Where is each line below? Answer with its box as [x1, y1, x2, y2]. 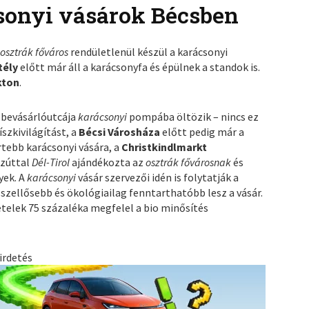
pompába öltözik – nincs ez [129, 110, 259, 124]
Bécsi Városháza [79, 125, 163, 139]
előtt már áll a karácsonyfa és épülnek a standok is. [20, 60, 261, 74]
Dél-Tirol [32, 155, 72, 170]
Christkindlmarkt [121, 140, 208, 154]
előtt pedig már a [162, 125, 245, 139]
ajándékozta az [72, 155, 146, 170]
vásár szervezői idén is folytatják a [78, 170, 239, 185]
